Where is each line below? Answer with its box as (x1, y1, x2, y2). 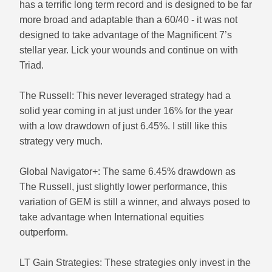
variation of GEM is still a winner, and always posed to (19, 197, 251, 208)
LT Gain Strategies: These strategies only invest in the (19, 257, 251, 268)
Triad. (19, 60, 44, 71)
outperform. (19, 227, 69, 238)
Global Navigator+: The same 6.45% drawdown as (19, 166, 236, 177)
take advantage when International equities (19, 212, 205, 223)
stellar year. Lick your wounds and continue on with (19, 45, 239, 56)
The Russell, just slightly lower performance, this (19, 182, 228, 192)
